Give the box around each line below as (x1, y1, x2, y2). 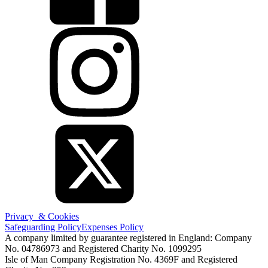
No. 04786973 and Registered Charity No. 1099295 (5, 243, 202, 254)
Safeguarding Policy (5, 222, 81, 232)
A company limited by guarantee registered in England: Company (5, 233, 252, 243)
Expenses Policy (81, 222, 144, 232)
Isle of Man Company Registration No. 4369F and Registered (5, 254, 237, 264)
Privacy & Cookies (5, 211, 79, 221)
